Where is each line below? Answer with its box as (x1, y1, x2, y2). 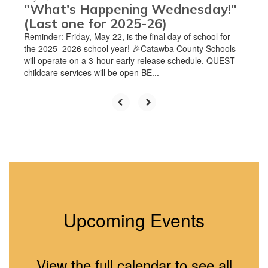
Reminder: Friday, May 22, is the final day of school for (24, 30, 230, 42)
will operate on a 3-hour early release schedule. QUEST (24, 54, 235, 66)
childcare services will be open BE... (24, 66, 159, 78)
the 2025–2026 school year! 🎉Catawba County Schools (24, 42, 236, 54)
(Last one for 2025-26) (24, 14, 167, 32)
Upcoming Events (63, 206, 205, 233)
